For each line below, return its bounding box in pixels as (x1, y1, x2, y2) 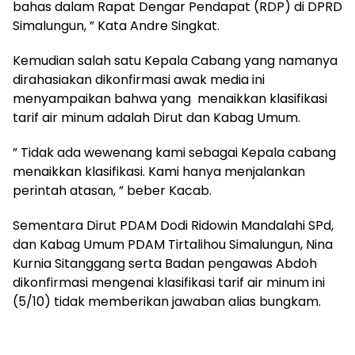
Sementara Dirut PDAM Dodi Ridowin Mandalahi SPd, (13, 216, 334, 235)
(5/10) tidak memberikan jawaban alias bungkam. (13, 292, 324, 311)
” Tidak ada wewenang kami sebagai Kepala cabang (13, 143, 336, 162)
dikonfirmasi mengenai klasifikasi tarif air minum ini (13, 273, 325, 292)
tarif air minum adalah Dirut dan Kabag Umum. (13, 108, 303, 127)
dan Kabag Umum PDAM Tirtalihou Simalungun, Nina (13, 235, 333, 254)
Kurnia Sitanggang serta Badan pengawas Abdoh (13, 254, 317, 273)
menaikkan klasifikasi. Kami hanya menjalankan (13, 162, 305, 181)
